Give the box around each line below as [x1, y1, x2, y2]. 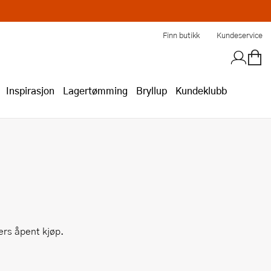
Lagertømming [63, 83, 128, 97]
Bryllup [136, 83, 167, 97]
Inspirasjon [6, 83, 54, 97]
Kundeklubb [175, 83, 227, 97]
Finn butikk [163, 29, 200, 41]
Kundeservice [217, 29, 263, 41]
